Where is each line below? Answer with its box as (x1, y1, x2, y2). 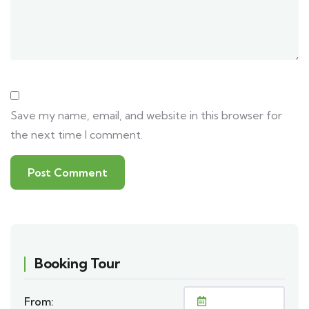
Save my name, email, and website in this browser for (10, 108, 282, 123)
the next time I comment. (10, 128, 143, 142)
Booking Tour (34, 255, 120, 272)
